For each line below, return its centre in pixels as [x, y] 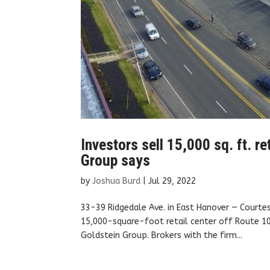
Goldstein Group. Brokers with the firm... [162, 236]
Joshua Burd [117, 181]
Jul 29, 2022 [172, 181]
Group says [116, 161]
